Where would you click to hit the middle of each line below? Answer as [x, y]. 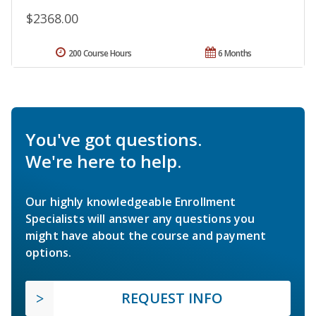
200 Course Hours [100, 54]
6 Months [235, 54]
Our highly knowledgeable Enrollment [131, 202]
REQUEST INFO [172, 298]
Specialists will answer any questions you [140, 219]
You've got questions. [114, 140]
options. [49, 253]
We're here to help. [103, 162]
